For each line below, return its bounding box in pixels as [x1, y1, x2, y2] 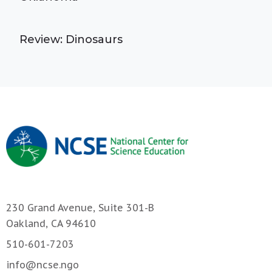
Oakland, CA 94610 [6, 217, 96, 230]
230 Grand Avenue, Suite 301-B [6, 202, 154, 214]
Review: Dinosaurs [19, 33, 123, 46]
